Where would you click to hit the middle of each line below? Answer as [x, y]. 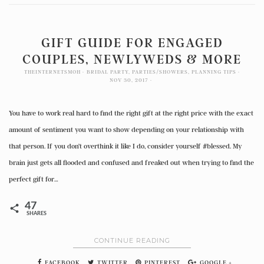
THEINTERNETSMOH [52, 72]
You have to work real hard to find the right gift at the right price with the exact [131, 113]
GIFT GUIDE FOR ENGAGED [132, 42]
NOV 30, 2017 [129, 80]
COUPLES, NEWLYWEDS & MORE [132, 59]
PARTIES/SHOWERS [160, 72]
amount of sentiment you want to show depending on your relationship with [126, 130]
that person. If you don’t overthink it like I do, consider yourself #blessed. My [126, 146]
